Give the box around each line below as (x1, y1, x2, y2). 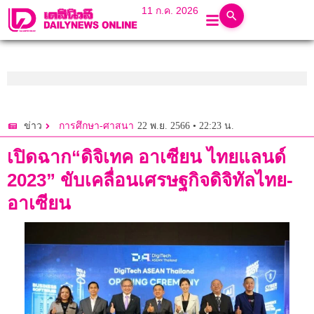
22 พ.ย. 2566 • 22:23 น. (137, 120, 234, 131)
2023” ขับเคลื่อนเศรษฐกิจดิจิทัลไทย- (7, 170, 293, 191)
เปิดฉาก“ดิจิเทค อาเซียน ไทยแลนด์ (7, 146, 286, 168)
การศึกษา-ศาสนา (59, 121, 134, 132)
